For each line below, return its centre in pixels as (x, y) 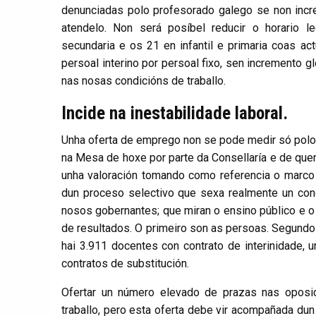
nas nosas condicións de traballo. (144, 81)
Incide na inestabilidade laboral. (177, 114)
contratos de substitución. (125, 264)
